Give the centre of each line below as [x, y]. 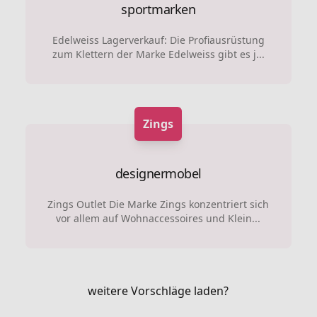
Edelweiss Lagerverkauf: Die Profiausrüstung [158, 40]
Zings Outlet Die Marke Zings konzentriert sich [158, 204]
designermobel [158, 173]
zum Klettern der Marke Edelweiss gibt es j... [158, 54]
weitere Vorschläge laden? [158, 291]
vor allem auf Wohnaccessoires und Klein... [158, 218]
